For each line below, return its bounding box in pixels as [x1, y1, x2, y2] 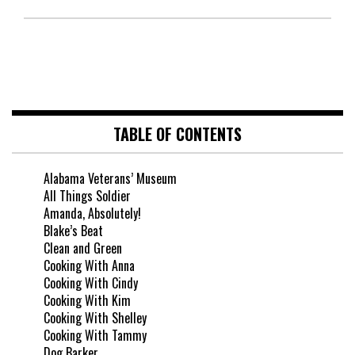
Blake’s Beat [44, 221, 103, 241]
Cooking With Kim [44, 291, 131, 311]
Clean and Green [44, 239, 122, 258]
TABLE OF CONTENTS [113, 122, 242, 147]
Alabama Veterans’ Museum [44, 169, 177, 189]
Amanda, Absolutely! [44, 204, 141, 223]
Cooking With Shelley [44, 308, 147, 328]
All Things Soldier [44, 186, 131, 206]
